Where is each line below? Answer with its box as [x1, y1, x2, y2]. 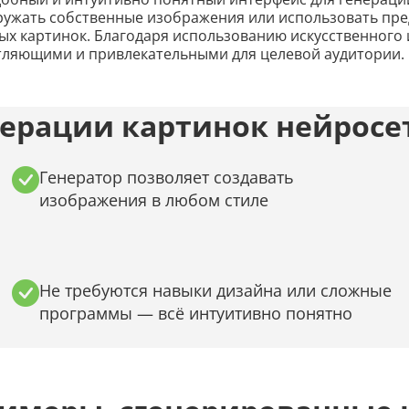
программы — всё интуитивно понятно [39, 301, 352, 324]
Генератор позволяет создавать [39, 165, 294, 188]
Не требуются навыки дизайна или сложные [39, 278, 392, 301]
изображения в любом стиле [39, 188, 268, 211]
